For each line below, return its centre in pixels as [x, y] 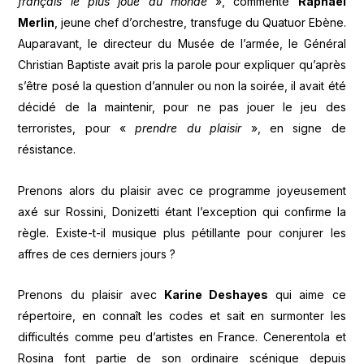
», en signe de [294, 128]
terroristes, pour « [77, 128]
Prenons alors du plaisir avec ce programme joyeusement [182, 190]
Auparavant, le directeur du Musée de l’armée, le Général [182, 44]
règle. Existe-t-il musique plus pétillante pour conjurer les [182, 232]
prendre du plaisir [188, 128]
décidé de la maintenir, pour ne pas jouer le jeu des [182, 107]
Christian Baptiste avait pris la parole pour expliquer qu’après [182, 65]
